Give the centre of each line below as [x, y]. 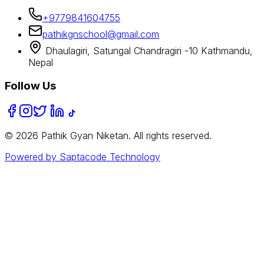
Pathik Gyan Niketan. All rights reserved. [125, 136]
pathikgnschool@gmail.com [101, 34]
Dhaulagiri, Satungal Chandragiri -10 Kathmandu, [148, 50]
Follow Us [30, 86]
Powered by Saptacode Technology [82, 157]
